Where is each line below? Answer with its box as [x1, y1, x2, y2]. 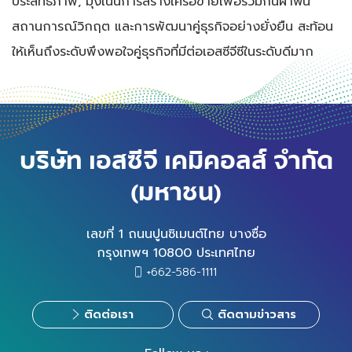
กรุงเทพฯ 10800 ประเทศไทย [97, 242, 255, 262]
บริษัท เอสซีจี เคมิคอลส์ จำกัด [19, 141, 333, 181]
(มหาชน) [130, 172, 222, 213]
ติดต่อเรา [83, 305, 134, 323]
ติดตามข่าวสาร [218, 305, 297, 323]
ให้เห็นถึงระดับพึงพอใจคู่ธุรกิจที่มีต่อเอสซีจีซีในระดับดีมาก [12, 41, 313, 61]
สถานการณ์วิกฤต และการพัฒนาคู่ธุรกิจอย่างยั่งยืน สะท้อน [12, 16, 333, 36]
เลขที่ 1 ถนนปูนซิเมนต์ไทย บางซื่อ [86, 223, 266, 244]
